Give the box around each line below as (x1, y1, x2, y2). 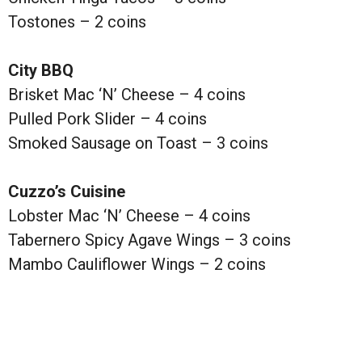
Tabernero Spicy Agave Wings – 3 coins (8, 230, 291, 250)
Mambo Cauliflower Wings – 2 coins (8, 255, 266, 275)
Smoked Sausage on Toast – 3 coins (8, 133, 268, 154)
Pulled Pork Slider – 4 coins (8, 109, 207, 129)
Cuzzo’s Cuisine (8, 182, 125, 202)
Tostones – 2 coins (8, 12, 146, 32)
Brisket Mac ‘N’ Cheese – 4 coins (8, 85, 246, 105)
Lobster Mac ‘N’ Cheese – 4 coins (8, 206, 250, 226)
